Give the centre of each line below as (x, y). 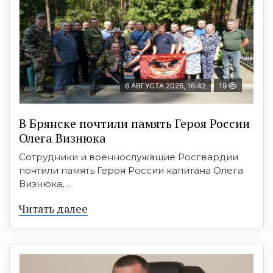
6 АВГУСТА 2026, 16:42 (165, 85)
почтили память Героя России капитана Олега (131, 170)
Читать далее (53, 208)
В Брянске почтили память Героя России (134, 123)
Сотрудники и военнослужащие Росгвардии (129, 157)
